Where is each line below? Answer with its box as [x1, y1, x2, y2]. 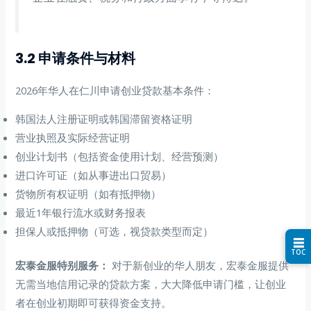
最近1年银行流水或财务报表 [15, 205, 146, 220]
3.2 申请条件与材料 [15, 48, 136, 68]
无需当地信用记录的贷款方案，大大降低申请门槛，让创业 [15, 277, 287, 292]
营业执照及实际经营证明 [15, 131, 131, 145]
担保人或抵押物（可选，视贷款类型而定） [15, 224, 214, 239]
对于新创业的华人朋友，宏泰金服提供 [109, 258, 289, 273]
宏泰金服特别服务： [15, 258, 110, 273]
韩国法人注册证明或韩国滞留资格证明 [15, 112, 193, 126]
